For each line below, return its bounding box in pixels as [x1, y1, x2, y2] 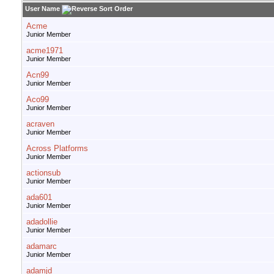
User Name [25, 5, 60, 13]
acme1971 [26, 46, 63, 56]
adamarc [26, 242, 57, 251]
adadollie [26, 217, 57, 227]
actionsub [26, 168, 61, 178]
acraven [26, 119, 54, 129]
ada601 [26, 193, 52, 202]
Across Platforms [26, 144, 88, 154]
